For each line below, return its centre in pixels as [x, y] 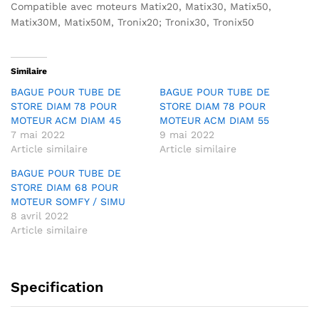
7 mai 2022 [38, 134]
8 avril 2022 [40, 215]
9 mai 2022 [187, 134]
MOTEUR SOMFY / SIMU [68, 201]
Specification [57, 287]
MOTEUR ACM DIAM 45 [66, 120]
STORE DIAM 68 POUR [64, 187]
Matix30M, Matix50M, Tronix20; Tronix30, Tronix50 [132, 22]
